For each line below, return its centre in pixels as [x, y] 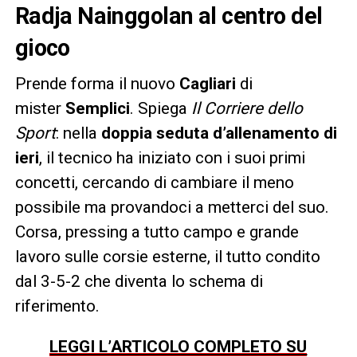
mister [40, 109]
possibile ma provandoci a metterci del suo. [172, 208]
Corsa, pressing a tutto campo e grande [157, 232]
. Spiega [160, 109]
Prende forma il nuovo [97, 84]
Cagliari [207, 84]
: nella [78, 133]
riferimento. [57, 306]
